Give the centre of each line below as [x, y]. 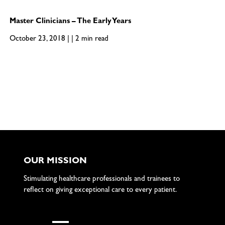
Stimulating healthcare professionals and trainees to [101, 180]
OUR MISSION [55, 161]
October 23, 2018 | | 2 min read [59, 40]
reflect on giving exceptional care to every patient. [100, 191]
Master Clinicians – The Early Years [70, 22]
